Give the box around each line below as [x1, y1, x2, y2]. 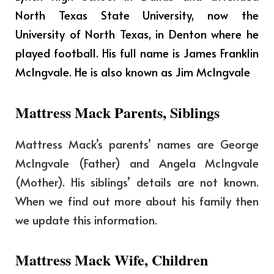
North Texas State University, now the [15, 7, 259, 23]
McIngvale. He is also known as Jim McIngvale [15, 64, 250, 80]
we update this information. [15, 211, 157, 228]
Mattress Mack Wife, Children [15, 249, 208, 271]
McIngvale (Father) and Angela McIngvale [15, 154, 259, 171]
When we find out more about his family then [15, 192, 259, 209]
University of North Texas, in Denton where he [15, 26, 259, 42]
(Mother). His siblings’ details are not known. [15, 173, 259, 190]
